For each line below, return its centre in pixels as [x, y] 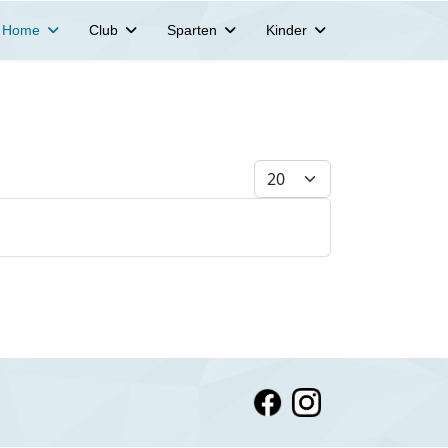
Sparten [192, 30]
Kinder [286, 30]
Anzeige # [290, 171]
